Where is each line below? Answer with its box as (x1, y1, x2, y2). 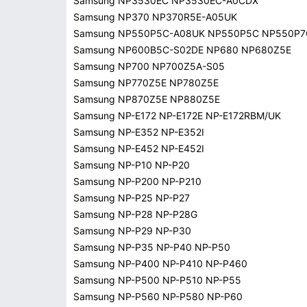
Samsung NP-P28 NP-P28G (73, 208, 197, 220)
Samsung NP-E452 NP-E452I (73, 143, 204, 154)
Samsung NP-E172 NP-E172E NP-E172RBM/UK (73, 110, 281, 121)
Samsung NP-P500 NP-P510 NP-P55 (73, 274, 241, 286)
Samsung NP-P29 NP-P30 (73, 225, 191, 236)
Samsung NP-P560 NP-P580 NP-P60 (73, 291, 243, 302)
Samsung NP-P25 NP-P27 (73, 192, 190, 204)
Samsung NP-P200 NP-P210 (73, 175, 201, 187)
